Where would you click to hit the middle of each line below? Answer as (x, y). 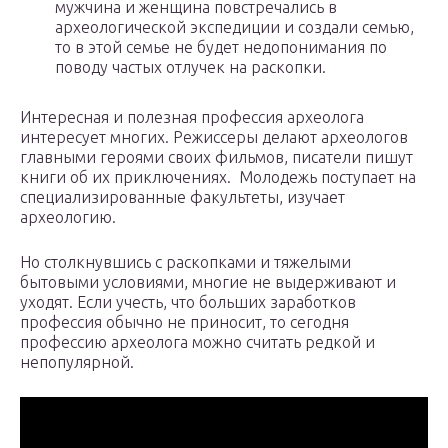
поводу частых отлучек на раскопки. (190, 67)
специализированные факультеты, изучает (182, 197)
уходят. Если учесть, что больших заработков (188, 302)
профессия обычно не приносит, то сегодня (184, 322)
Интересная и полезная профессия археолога (192, 117)
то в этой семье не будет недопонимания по (221, 47)
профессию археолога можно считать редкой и (197, 342)
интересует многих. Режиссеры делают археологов (214, 137)
